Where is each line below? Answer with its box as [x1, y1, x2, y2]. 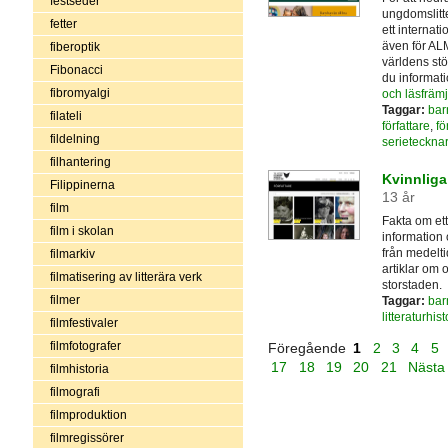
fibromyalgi [49, 85, 110, 100]
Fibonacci [49, 62, 103, 77]
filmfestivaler [49, 315, 118, 330]
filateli [49, 108, 82, 123]
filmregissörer [49, 430, 124, 445]
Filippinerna [49, 177, 115, 192]
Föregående [267, 340, 350, 357]
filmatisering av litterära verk [49, 269, 202, 284]
